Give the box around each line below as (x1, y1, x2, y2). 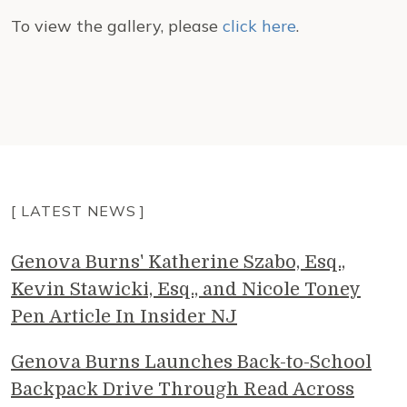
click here (223, 15, 296, 36)
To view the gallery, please (11, 15, 223, 36)
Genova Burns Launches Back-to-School (11, 352, 372, 372)
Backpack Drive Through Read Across (11, 379, 354, 400)
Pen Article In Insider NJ (11, 306, 237, 327)
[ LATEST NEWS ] (11, 202, 146, 220)
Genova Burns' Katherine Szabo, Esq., (11, 252, 345, 273)
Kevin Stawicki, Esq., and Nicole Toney (11, 279, 361, 300)
